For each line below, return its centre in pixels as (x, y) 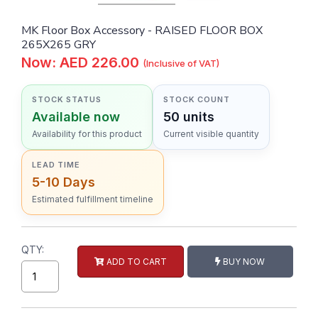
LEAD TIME (56, 165)
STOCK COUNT (197, 100)
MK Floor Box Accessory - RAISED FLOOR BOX (142, 31)
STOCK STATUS (67, 100)
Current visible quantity (211, 134)
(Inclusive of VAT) (181, 64)
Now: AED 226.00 (82, 63)
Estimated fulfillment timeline (93, 199)
